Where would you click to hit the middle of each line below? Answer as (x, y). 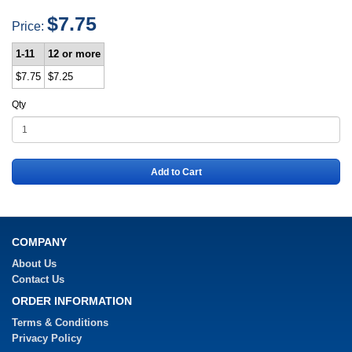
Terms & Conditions (60, 323)
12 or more (74, 54)
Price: (29, 26)
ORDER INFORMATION (72, 301)
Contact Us (38, 279)
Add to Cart (176, 172)
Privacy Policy (47, 338)
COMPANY (39, 242)
